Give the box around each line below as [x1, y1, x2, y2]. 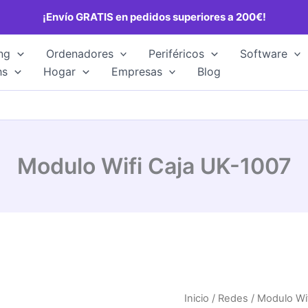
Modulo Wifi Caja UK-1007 [16, 153, 291, 179]
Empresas [111, 65, 162, 78]
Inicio [184, 292, 210, 305]
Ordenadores [45, 47, 113, 60]
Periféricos [148, 47, 205, 60]
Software [239, 47, 287, 60]
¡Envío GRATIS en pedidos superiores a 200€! [42, 10, 266, 23]
